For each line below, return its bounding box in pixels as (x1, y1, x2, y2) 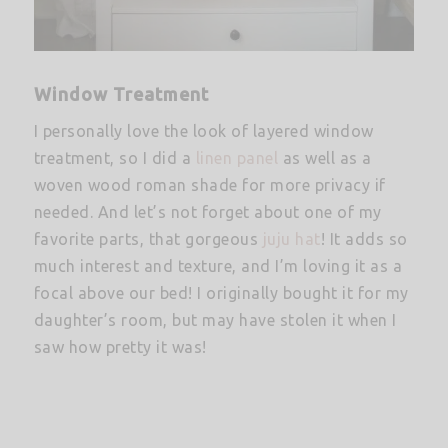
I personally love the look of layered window (33, 122, 374, 141)
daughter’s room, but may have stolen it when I (33, 311, 397, 330)
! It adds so (320, 230, 408, 249)
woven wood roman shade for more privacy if (33, 176, 386, 195)
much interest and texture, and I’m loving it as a (33, 257, 403, 276)
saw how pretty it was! (33, 338, 207, 357)
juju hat (262, 230, 321, 249)
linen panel (195, 149, 279, 168)
